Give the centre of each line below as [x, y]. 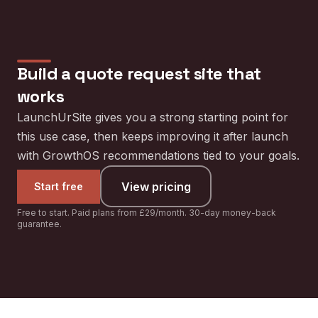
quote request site [149, 73]
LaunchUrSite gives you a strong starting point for [153, 117]
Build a [46, 73]
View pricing [156, 186]
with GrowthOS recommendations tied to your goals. [158, 155]
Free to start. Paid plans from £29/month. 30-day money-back [147, 213]
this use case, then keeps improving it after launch [153, 136]
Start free [59, 186]
